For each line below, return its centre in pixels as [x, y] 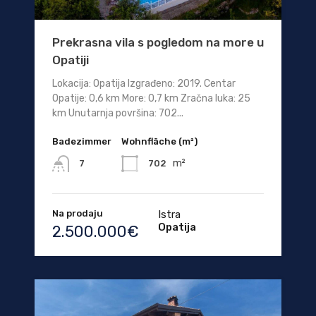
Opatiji [71, 60]
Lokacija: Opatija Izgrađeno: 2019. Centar [144, 83]
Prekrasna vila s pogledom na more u [158, 42]
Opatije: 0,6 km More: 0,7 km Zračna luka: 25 [151, 98]
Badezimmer [82, 141]
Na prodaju [78, 214]
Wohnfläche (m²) [159, 141]
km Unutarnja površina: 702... [118, 113]
